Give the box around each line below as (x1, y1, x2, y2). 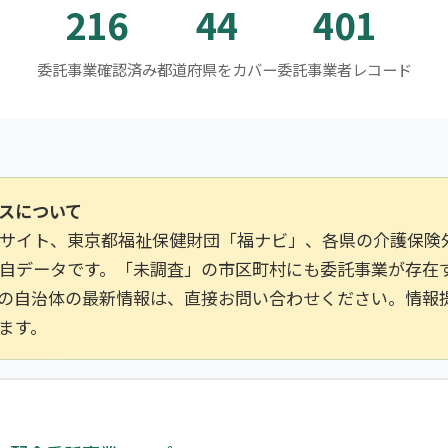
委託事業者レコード (276, 58, 412, 80)
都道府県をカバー (156, 58, 277, 80)
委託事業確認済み (36, 58, 157, 80)
